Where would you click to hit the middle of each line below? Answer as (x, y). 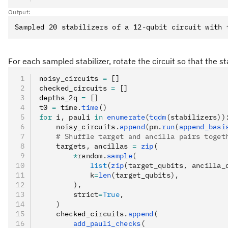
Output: (20, 12)
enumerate (124, 117)
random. (92, 156)
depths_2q (61, 98)
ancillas (111, 146)
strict (69, 194)
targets (63, 146)
